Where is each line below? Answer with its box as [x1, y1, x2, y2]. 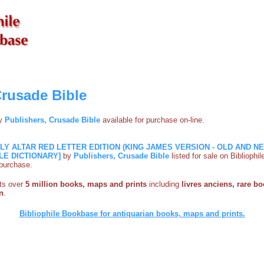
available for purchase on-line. [103, 115, 204, 124]
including [147, 179, 181, 189]
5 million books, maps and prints [25, 179, 147, 189]
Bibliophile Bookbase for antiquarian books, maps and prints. [19, 209, 245, 218]
